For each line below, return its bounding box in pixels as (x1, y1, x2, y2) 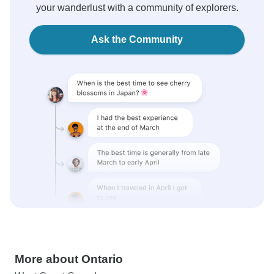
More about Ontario (15, 253, 123, 265)
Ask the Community (91, 34, 183, 45)
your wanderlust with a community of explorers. (35, 2, 239, 13)
